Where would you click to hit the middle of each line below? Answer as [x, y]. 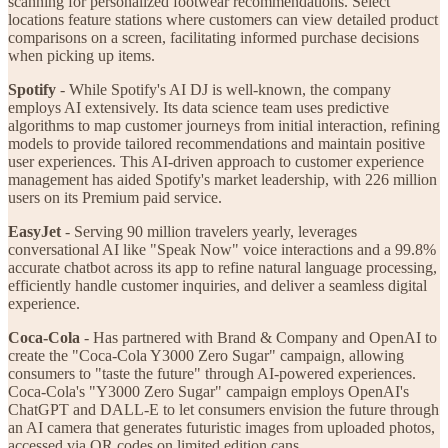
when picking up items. [81, 55]
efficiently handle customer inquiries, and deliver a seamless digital [217, 285]
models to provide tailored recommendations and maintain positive [216, 143]
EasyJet [34, 231]
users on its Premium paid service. [115, 197]
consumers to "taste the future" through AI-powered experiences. [212, 373]
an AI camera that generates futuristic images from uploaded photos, [221, 427]
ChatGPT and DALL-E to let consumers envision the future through [223, 409]
